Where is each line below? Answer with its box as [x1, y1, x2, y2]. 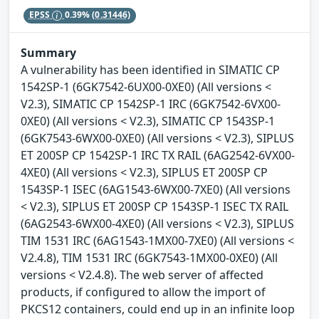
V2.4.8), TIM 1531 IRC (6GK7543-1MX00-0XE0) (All [21, 250, 278, 266]
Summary [21, 45, 76, 61]
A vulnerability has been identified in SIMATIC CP [21, 62, 280, 78]
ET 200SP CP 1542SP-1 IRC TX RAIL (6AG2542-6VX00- [21, 147, 295, 164]
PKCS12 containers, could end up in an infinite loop [21, 301, 295, 318]
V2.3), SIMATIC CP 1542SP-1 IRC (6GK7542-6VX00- [21, 96, 281, 113]
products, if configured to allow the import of [21, 284, 266, 300]
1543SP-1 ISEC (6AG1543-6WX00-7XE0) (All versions [21, 182, 291, 198]
